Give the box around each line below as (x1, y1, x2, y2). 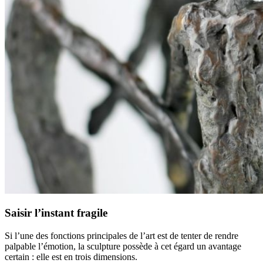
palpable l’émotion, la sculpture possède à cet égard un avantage (5, 241, 241, 251)
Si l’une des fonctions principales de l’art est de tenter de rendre (5, 231, 238, 241)
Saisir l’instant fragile (5, 207, 107, 220)
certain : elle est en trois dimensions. (5, 252, 137, 262)
